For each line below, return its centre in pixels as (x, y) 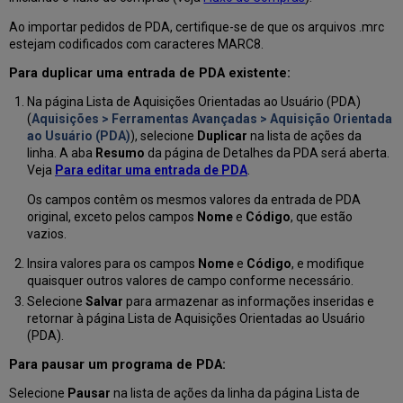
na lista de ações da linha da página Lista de (236, 393)
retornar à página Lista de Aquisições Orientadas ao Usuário (196, 318)
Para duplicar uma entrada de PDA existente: (150, 74)
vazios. (46, 234)
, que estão (321, 217)
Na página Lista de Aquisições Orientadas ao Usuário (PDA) (193, 102)
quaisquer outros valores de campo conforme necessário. (190, 281)
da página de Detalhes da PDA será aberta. (267, 153)
